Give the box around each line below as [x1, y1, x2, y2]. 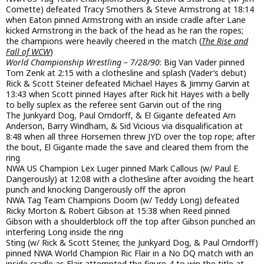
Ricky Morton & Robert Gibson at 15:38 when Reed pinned [6, 205, 230, 217]
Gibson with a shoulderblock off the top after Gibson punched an [6, 216, 255, 227]
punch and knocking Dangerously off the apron [6, 184, 186, 196]
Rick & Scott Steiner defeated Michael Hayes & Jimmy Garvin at [6, 78, 250, 90]
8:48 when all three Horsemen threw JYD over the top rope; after [6, 131, 255, 143]
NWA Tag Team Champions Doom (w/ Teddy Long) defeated [6, 194, 239, 206]
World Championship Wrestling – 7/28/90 [6, 57, 160, 68]
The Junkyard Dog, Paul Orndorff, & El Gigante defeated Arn [6, 110, 236, 121]
